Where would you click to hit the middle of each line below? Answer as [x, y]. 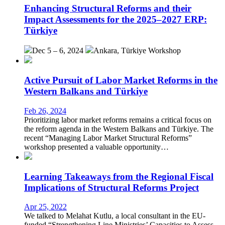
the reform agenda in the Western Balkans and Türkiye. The [119, 129]
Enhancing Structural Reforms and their [108, 8]
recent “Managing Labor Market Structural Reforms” [108, 138]
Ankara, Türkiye [120, 51]
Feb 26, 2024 [45, 110]
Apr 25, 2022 [45, 207]
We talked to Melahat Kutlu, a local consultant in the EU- [115, 216]
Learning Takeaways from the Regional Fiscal [119, 176]
